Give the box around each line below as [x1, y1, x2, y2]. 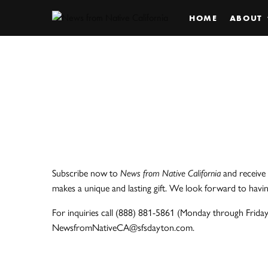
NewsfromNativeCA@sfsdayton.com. [52, 220, 194, 234]
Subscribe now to [52, 166, 121, 179]
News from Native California [120, 166, 221, 179]
